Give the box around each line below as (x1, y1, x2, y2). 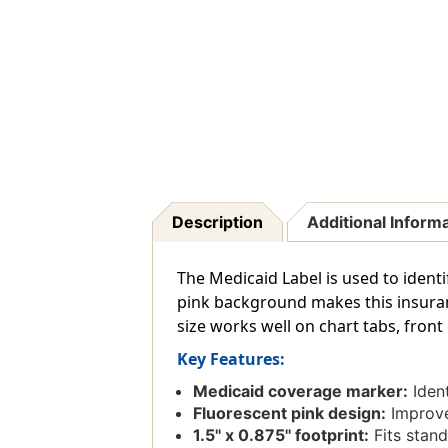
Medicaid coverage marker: (192, 381, 408, 402)
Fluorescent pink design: (192, 403, 386, 424)
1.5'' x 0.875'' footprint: (192, 425, 369, 446)
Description (171, 212, 263, 233)
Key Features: (176, 348, 285, 371)
